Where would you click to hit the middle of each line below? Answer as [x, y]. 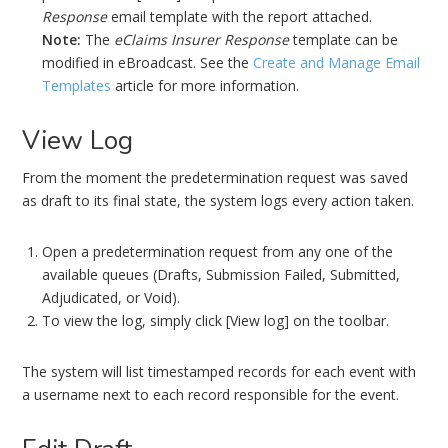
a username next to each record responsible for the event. [211, 394]
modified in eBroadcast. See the [148, 62]
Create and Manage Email [337, 62]
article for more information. [205, 85]
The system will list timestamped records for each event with [219, 371]
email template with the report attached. [240, 16]
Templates [77, 85]
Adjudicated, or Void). [111, 297]
